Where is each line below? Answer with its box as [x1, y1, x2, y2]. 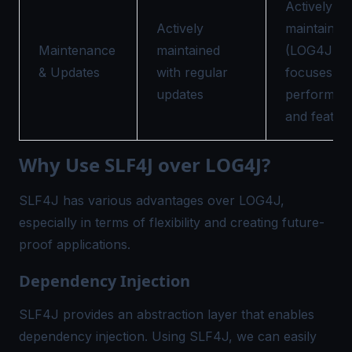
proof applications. [19, 236, 130, 252]
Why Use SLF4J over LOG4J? [19, 152, 270, 178]
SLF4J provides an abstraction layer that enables [19, 306, 314, 322]
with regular [156, 64, 228, 80]
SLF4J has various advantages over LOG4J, [19, 192, 284, 208]
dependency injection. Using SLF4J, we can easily [19, 328, 317, 344]
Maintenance [38, 42, 115, 58]
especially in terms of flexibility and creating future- [19, 214, 324, 230]
